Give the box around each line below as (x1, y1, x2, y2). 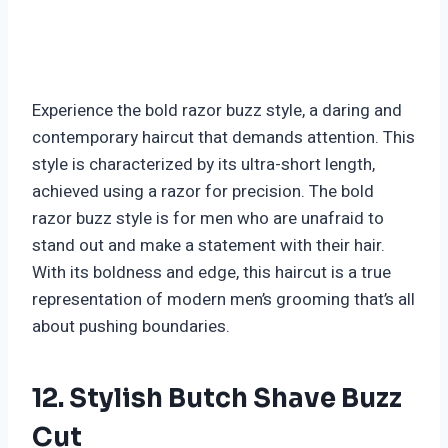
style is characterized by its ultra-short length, (32, 152, 375, 178)
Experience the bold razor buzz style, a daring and (32, 98, 402, 124)
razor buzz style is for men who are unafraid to (32, 206, 384, 232)
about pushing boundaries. (32, 314, 230, 340)
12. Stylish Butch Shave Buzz (32, 382, 402, 416)
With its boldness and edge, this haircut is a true (32, 260, 391, 286)
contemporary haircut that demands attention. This (32, 125, 415, 151)
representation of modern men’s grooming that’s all (32, 287, 415, 313)
